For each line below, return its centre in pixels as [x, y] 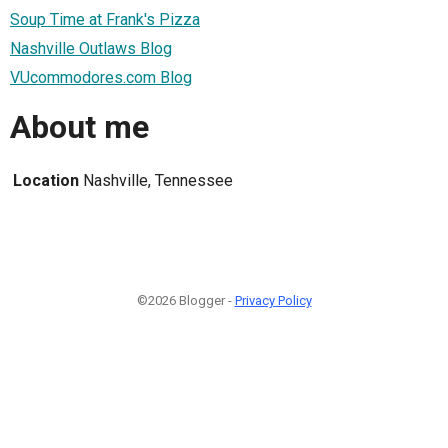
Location [46, 180]
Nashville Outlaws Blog [91, 48]
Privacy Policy [273, 300]
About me [79, 127]
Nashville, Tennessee [158, 180]
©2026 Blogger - [185, 300]
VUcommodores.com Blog [101, 77]
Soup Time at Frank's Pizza [105, 19]
